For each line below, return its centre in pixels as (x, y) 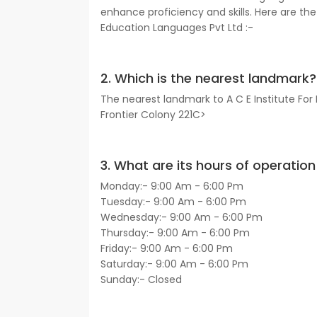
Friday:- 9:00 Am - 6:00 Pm (167, 249)
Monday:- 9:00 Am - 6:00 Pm (172, 186)
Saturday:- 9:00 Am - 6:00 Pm (174, 264)
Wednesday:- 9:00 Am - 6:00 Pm (181, 218)
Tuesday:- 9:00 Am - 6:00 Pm (173, 202)
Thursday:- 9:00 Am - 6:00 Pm (175, 233)
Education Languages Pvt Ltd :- (177, 28)
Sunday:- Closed (141, 280)
